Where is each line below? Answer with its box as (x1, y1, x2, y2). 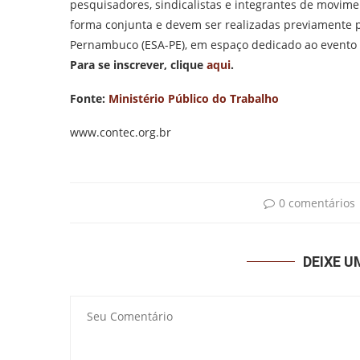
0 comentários (279, 194, 356, 211)
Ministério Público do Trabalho (108, 90, 279, 106)
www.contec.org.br (70, 124, 171, 140)
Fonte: (70, 90, 108, 106)
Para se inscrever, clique (70, 56, 207, 72)
